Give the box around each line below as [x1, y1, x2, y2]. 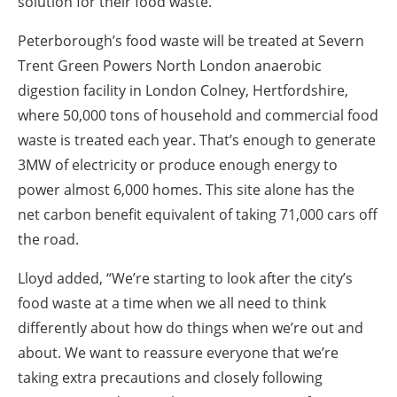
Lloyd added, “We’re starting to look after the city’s [18, 269, 353, 289]
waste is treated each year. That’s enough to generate [18, 130, 376, 151]
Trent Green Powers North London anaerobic [18, 56, 322, 76]
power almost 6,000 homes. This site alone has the [18, 180, 354, 200]
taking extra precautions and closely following [18, 368, 323, 388]
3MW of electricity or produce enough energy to [18, 155, 338, 175]
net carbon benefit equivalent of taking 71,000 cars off [18, 205, 378, 225]
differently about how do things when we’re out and [18, 318, 363, 339]
